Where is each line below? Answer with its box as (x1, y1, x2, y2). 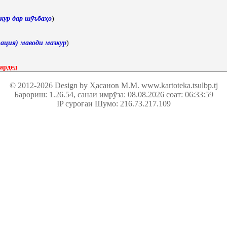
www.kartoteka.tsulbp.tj (141, 81, 218, 90)
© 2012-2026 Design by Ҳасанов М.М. (9, 81, 141, 90)
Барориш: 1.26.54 (14, 90, 73, 99)
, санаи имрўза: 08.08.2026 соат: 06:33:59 (73, 90, 213, 99)
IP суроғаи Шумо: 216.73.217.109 (56, 99, 171, 108)
